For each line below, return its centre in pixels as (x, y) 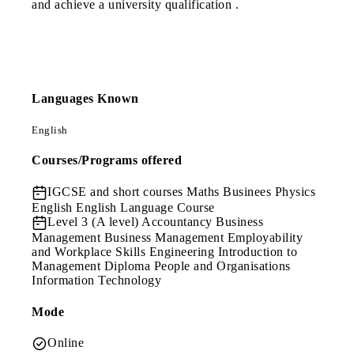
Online (66, 342)
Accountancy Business (202, 222)
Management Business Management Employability (167, 238)
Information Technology (96, 281)
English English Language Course (123, 208)
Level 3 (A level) (94, 222)
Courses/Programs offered (107, 160)
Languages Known (85, 98)
